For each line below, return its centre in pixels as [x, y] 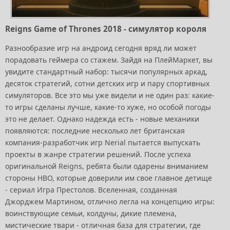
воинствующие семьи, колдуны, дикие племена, [91, 213]
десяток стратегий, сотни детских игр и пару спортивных [107, 83]
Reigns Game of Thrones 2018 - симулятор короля [106, 29]
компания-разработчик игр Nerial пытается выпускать [103, 142]
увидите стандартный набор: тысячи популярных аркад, [106, 71]
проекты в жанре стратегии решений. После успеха [98, 154]
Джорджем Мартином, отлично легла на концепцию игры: [110, 201]
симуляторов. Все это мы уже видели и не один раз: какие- [110, 95]
